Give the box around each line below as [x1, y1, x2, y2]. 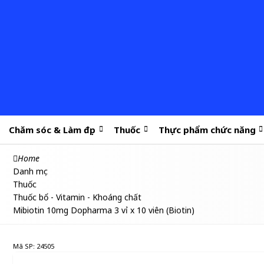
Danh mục [13, 166, 48, 177]
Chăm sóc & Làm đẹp [9, 124, 96, 136]
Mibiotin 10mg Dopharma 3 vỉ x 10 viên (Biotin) [13, 204, 194, 216]
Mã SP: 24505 [13, 242, 54, 250]
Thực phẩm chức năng [158, 124, 256, 136]
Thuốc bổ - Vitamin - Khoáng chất [13, 192, 141, 203]
